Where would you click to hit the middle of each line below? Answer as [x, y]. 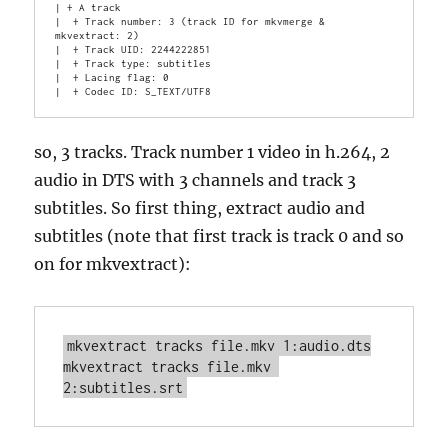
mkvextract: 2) [97, 34]
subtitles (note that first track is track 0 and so [219, 235]
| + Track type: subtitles [133, 62]
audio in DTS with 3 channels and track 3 [195, 179]
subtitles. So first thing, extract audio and [200, 207]
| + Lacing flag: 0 [112, 76]
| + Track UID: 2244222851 [133, 48]
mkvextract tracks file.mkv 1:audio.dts [219, 345]
